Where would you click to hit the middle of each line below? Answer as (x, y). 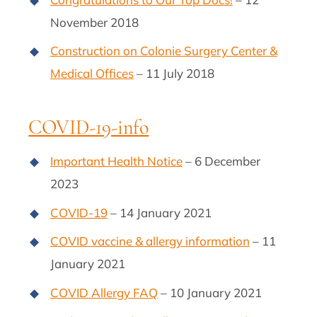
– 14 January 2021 (159, 212)
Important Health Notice (116, 161)
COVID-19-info (89, 128)
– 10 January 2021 (209, 292)
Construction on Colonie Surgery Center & (163, 51)
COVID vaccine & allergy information (150, 241)
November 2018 (94, 22)
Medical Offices (92, 74)
